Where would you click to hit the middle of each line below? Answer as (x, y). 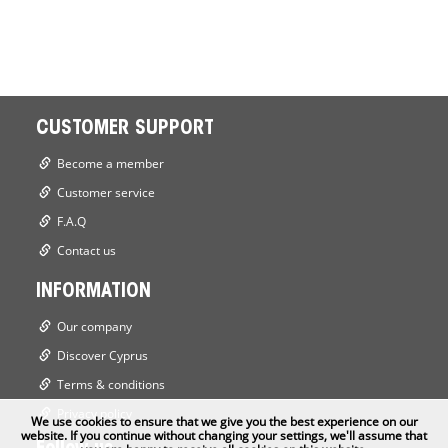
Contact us (86, 250)
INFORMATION (93, 292)
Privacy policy (94, 413)
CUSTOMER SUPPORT (124, 129)
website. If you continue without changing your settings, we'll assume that (224, 435)
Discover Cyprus (102, 355)
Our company (94, 326)
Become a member (110, 163)
